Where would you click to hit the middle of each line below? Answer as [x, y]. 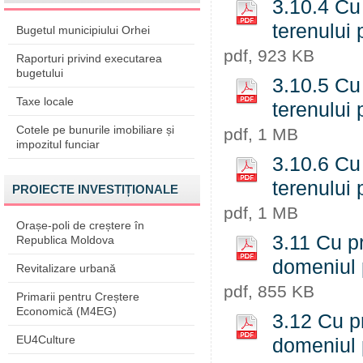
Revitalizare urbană [66, 268]
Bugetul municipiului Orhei [83, 30]
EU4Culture [46, 340]
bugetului [40, 73]
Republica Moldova [65, 240]
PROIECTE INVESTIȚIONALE [95, 189]
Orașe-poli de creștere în [80, 225]
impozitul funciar [58, 144]
